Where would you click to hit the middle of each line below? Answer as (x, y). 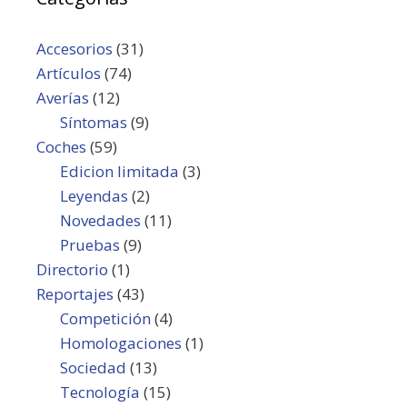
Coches (61, 146)
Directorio (72, 269)
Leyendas (94, 195)
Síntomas (93, 122)
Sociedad (93, 367)
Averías (63, 97)
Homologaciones (120, 342)
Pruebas (89, 244)
